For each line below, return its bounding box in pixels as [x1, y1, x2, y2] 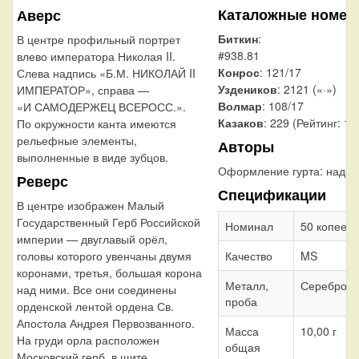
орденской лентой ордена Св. [17, 298, 174, 315]
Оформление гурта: [217, 163, 326, 179]
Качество [224, 248, 272, 264]
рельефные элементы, [17, 132, 137, 149]
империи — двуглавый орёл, [17, 231, 167, 248]
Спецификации [217, 184, 326, 206]
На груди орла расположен [17, 332, 159, 349]
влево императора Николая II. [17, 48, 175, 65]
